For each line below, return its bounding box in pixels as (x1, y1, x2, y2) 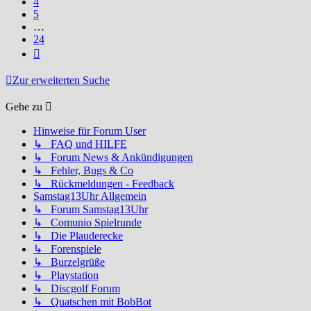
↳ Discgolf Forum (33, 282, 120, 294)
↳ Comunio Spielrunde (33, 216, 142, 228)
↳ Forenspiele (33, 242, 101, 255)
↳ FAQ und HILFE (33, 137, 127, 150)
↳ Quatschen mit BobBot (33, 295, 151, 308)
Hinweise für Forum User (33, 124, 146, 137)
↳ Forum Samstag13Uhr (33, 203, 148, 215)
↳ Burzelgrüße (33, 255, 105, 268)
